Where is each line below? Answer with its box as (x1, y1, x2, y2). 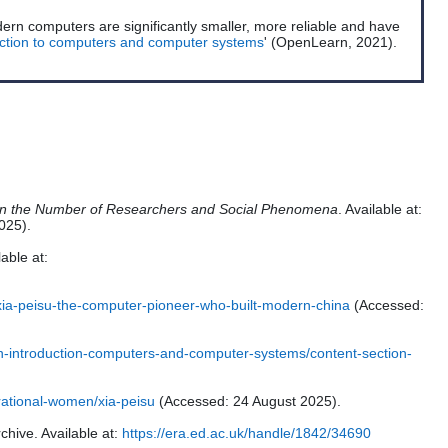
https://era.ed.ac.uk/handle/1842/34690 (122, 425, 371, 442)
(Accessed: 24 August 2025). (155, 393, 341, 410)
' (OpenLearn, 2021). (264, 34, 397, 51)
